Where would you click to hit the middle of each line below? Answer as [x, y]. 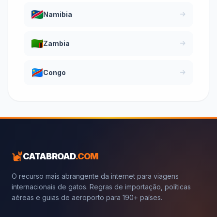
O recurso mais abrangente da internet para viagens [95, 176]
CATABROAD [49, 156]
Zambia [56, 43]
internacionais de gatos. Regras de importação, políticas [101, 186]
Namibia [58, 14]
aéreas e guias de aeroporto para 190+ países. [87, 197]
